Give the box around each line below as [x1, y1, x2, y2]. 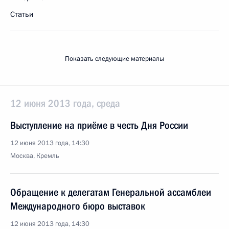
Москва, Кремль [10, 151, 59, 161]
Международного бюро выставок [10, 200, 145, 212]
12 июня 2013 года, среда [10, 97, 120, 109]
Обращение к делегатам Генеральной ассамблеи [10, 186, 211, 198]
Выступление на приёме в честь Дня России [10, 119, 188, 131]
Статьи [10, 9, 33, 19]
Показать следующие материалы [65, 54, 164, 63]
